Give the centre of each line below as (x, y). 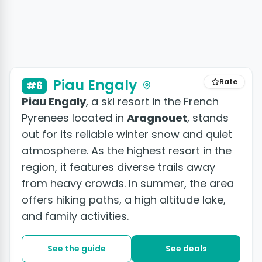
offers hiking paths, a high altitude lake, (124, 200)
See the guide (77, 249)
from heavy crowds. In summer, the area (128, 183)
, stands (208, 118)
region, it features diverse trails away (118, 167)
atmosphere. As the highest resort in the (127, 151)
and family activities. (75, 216)
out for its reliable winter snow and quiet (127, 134)
